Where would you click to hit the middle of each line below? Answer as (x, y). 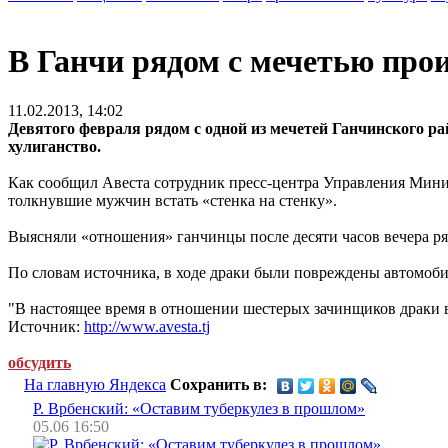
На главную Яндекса (95, 384)
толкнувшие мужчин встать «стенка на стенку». (172, 200)
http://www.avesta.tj (147, 326)
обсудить (39, 362)
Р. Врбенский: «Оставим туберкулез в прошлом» (199, 408)
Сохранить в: (218, 384)
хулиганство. (54, 146)
